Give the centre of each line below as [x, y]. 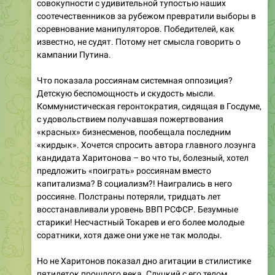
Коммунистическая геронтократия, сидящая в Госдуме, [149, 106]
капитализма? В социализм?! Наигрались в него [134, 183]
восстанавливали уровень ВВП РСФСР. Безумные [137, 209]
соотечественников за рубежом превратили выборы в [146, 16]
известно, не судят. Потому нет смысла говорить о [139, 41]
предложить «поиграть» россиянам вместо [124, 170]
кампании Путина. [74, 54]
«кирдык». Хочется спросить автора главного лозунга [146, 145]
